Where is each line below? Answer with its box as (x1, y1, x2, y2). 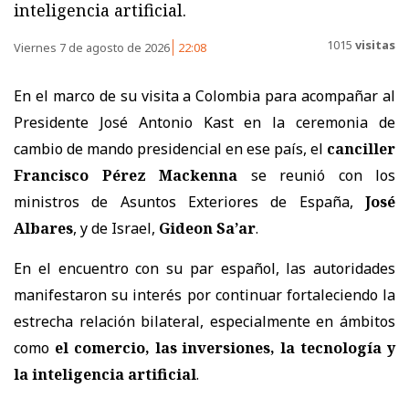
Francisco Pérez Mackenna (14, 164, 237, 185)
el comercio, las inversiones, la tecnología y (54, 337, 396, 358)
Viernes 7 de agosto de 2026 (14, 38, 173, 56)
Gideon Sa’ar (159, 217, 256, 238)
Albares (14, 217, 73, 238)
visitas (352, 37, 395, 53)
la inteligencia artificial (14, 363, 196, 384)
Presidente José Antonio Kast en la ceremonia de (14, 111, 395, 132)
